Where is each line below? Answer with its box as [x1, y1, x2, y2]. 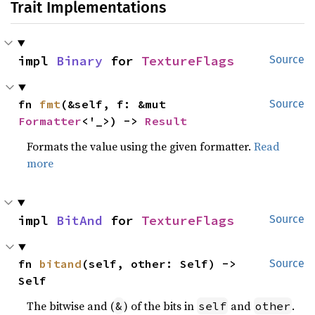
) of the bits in [124, 298, 198, 314]
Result [145, 114, 188, 128]
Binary [56, 53, 103, 69]
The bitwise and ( [27, 298, 115, 314]
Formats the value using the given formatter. [27, 139, 255, 154]
